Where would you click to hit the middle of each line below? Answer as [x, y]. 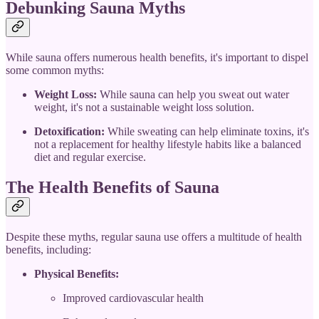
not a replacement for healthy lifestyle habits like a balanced [168, 144]
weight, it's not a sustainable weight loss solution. [144, 107]
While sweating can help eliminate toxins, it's [207, 131]
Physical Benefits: [77, 273]
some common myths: [55, 70]
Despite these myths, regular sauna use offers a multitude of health [154, 236]
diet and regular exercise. [90, 157]
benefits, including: [48, 249]
